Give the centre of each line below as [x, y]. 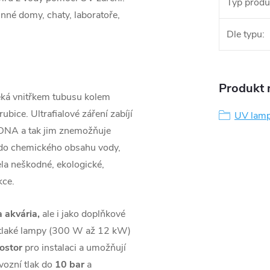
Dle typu [244, 34]
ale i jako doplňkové [83, 214]
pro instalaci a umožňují [74, 247]
